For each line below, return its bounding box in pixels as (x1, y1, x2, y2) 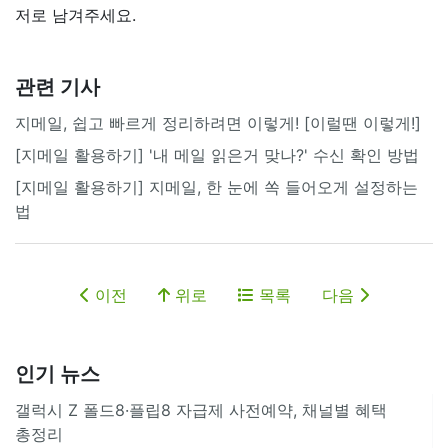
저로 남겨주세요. (15, 4, 136, 25)
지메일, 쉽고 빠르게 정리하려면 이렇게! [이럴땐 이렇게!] (15, 112, 421, 133)
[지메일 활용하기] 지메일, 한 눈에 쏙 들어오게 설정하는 (15, 176, 418, 197)
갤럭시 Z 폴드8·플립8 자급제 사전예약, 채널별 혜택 (15, 399, 387, 420)
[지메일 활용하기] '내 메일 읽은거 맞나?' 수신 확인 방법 (15, 144, 419, 165)
